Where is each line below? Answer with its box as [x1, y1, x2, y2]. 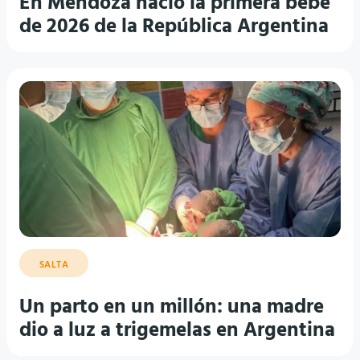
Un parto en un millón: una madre [19, 292, 324, 324]
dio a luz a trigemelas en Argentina [19, 315, 335, 347]
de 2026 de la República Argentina [19, 11, 329, 43]
